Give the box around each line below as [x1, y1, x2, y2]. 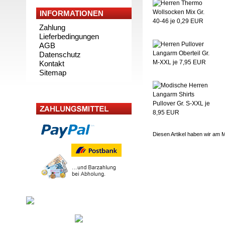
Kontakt [39, 59, 64, 68]
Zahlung [39, 23, 65, 32]
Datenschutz [39, 50, 81, 59]
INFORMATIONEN [40, 9, 103, 18]
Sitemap [39, 68, 66, 77]
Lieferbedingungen [39, 32, 99, 41]
